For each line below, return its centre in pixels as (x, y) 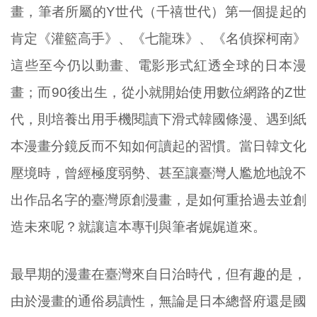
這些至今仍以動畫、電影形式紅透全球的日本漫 (158, 66)
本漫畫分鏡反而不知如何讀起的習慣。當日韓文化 (158, 146)
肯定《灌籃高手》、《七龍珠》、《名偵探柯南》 (158, 39)
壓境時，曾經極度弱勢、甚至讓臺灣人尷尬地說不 (158, 173)
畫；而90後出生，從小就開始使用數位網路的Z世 (158, 93)
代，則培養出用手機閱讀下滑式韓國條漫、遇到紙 (158, 120)
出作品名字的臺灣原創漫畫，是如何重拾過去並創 (158, 200)
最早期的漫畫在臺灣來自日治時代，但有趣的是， (158, 274)
